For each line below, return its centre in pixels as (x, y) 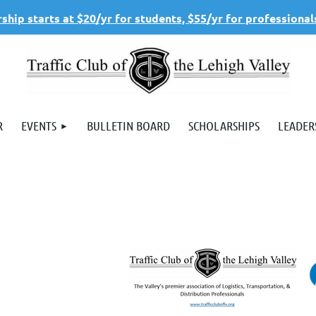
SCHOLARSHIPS (224, 126)
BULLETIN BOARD (128, 126)
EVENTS (39, 126)
